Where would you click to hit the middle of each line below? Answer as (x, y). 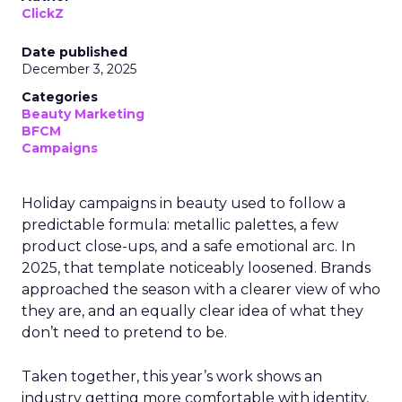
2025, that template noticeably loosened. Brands (196, 268)
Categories (60, 97)
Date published (74, 52)
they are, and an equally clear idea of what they (192, 311)
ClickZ (43, 13)
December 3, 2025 (79, 69)
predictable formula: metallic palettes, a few (180, 225)
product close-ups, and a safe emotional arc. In (188, 246)
